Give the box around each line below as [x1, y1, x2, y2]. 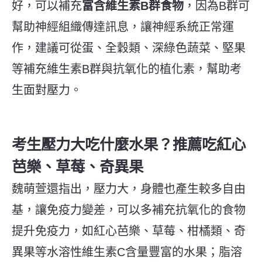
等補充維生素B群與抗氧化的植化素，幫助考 [12, 62, 242, 75]
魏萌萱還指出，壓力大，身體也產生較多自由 [12, 182, 246, 195]
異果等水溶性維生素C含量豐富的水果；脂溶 [12, 245, 242, 258]
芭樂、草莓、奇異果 [12, 158, 143, 175]
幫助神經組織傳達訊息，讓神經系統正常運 [12, 20, 234, 33]
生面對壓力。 [12, 83, 82, 96]
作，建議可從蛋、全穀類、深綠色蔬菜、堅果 [12, 41, 246, 54]
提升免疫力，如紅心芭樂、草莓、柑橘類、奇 [12, 224, 246, 237]
